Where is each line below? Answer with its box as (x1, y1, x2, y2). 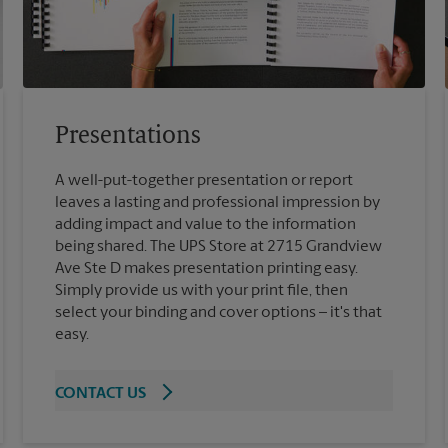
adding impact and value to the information (55, 217, 357, 234)
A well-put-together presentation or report (55, 173, 354, 190)
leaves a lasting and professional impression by (55, 195, 381, 212)
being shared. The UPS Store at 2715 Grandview (55, 239, 383, 256)
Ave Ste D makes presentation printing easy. (55, 261, 359, 278)
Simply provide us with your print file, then (55, 283, 349, 300)
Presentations (55, 125, 202, 150)
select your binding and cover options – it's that (55, 305, 383, 322)
